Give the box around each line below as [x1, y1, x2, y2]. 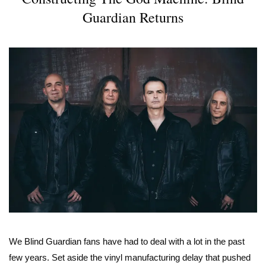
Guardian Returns [83, 7, 183, 27]
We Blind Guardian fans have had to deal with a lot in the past [9, 236, 245, 247]
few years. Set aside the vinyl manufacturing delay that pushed [9, 252, 251, 263]
